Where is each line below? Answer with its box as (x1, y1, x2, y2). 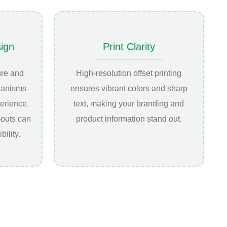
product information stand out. (75, 115, 182, 124)
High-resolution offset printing (76, 69, 182, 78)
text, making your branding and (73, 99, 184, 108)
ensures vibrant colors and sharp (70, 84, 187, 93)
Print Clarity (102, 41, 155, 53)
